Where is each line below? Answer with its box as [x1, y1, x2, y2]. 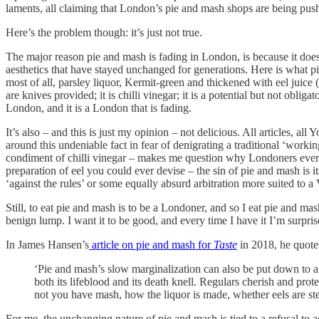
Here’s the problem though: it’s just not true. [6, 26, 202, 39]
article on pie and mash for [89, 239, 214, 251]
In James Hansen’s [6, 239, 89, 251]
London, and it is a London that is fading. [6, 102, 192, 115]
